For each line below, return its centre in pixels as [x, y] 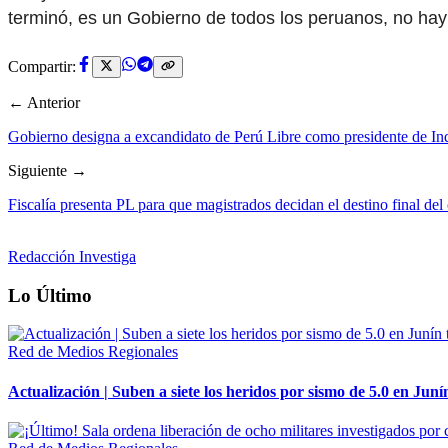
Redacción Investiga [72, 256]
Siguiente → [47, 170]
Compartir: [42, 66]
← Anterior [44, 102]
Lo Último [50, 295]
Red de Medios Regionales [93, 352]
